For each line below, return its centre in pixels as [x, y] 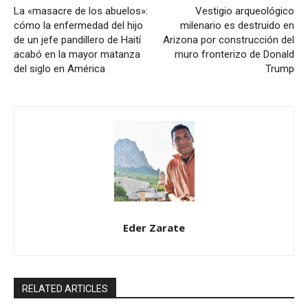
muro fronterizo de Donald [234, 54]
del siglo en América [59, 68]
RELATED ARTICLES [65, 288]
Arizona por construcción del [228, 40]
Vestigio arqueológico [244, 11]
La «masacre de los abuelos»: [81, 11]
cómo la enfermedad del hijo [78, 25]
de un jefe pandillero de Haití [77, 40]
